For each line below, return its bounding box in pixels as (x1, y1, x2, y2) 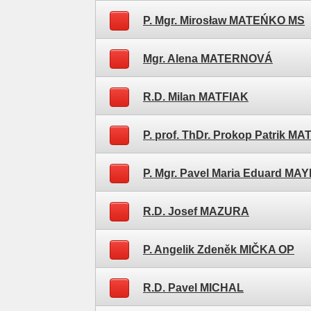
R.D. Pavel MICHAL (143, 282, 244, 294)
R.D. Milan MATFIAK (143, 91, 249, 103)
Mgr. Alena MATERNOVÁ (143, 53, 273, 65)
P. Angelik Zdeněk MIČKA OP (143, 244, 294, 255)
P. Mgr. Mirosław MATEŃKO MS (143, 15, 305, 26)
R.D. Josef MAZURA (143, 205, 249, 217)
